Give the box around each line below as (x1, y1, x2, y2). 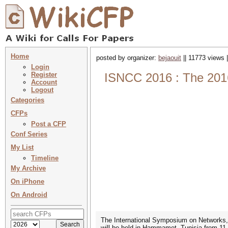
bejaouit (158, 54, 181, 62)
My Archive (11, 164, 46, 172)
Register (31, 71, 57, 78)
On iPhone (11, 178, 44, 185)
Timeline (31, 154, 59, 162)
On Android (11, 191, 47, 198)
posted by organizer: (96, 54, 158, 62)
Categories (11, 96, 44, 104)
